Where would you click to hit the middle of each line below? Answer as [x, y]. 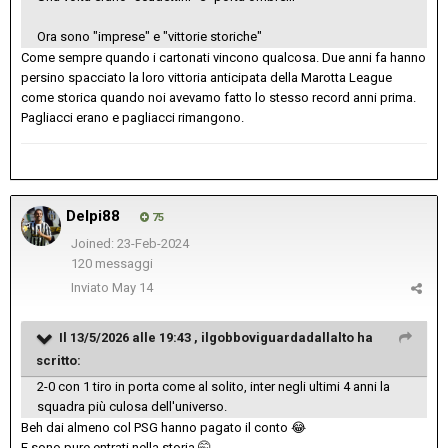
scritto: [58, 361]
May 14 [132, 288]
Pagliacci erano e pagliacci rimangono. [132, 118]
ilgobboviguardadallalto [277, 338]
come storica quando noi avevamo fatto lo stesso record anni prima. [218, 98]
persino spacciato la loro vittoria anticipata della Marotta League [206, 78]
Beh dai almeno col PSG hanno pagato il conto [156, 428]
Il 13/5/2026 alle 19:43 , [130, 338]
